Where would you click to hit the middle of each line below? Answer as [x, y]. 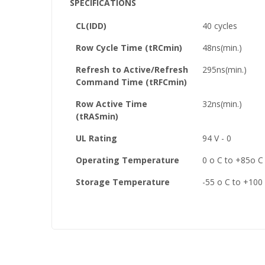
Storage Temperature [123, 182]
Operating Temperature [127, 160]
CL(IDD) [91, 26]
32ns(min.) [222, 104]
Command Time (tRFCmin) [131, 82]
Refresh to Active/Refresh [132, 70]
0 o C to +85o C [233, 160]
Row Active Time [112, 104]
